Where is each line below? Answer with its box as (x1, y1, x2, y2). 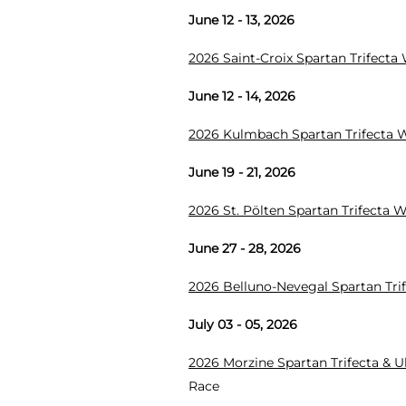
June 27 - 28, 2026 (188, 239, 301, 256)
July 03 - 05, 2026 (188, 315, 297, 333)
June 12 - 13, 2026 (188, 11, 295, 28)
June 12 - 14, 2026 (188, 87, 295, 104)
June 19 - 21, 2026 (188, 163, 295, 180)
